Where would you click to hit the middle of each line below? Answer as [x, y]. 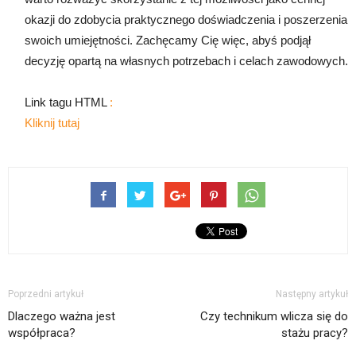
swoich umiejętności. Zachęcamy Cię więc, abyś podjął [168, 40]
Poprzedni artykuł [46, 294]
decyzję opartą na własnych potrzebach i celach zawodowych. [186, 60]
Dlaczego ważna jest [62, 316]
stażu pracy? [315, 333]
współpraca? [42, 333]
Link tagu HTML [67, 102]
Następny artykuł [312, 294]
